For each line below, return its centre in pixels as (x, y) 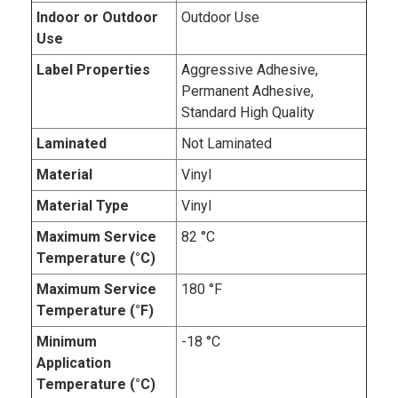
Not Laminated (227, 143)
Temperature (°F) (95, 310)
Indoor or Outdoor (97, 17)
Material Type (83, 205)
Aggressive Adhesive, (250, 69)
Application (74, 362)
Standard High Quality (248, 112)
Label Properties (93, 69)
